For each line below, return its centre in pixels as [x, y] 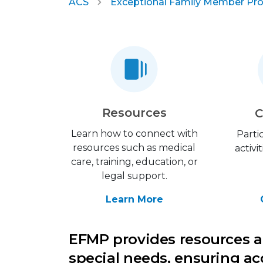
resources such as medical [134, 148]
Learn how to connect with [134, 134]
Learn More [134, 200]
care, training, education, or [134, 162]
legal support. [134, 176]
